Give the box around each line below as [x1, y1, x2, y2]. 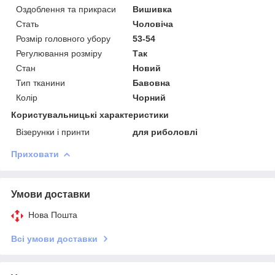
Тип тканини [16, 77, 65, 88]
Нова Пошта [28, 209, 77, 220]
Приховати [11, 149, 59, 159]
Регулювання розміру [16, 48, 102, 58]
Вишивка [133, 4, 172, 14]
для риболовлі [133, 126, 198, 137]
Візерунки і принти [16, 126, 90, 137]
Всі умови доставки [11, 233, 98, 244]
